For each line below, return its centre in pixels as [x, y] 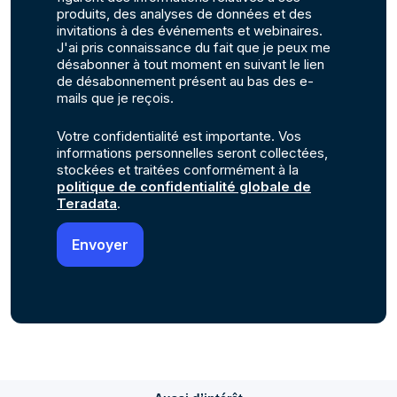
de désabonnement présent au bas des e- [185, 81]
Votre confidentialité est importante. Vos [179, 136]
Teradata [87, 203]
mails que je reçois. [115, 98]
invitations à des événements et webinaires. [190, 31]
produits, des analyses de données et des [184, 14]
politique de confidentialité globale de [184, 187]
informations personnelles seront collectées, [192, 153]
